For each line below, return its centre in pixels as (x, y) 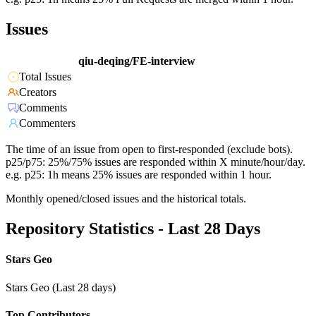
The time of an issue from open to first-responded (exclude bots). (149, 150)
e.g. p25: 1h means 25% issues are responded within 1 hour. (139, 175)
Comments (43, 108)
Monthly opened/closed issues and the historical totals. (126, 199)
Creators (38, 92)
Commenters (47, 123)
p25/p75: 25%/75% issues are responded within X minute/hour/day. (156, 162)
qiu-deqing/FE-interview (137, 61)
